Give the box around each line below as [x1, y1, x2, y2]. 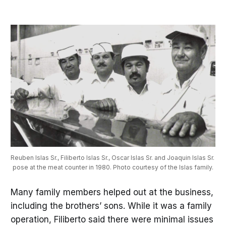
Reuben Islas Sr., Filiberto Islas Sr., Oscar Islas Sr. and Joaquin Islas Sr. [10, 154, 214, 161]
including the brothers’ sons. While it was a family [10, 201, 212, 211]
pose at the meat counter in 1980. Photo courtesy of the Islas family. [13, 163, 213, 171]
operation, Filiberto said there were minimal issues [10, 214, 213, 225]
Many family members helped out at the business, [10, 187, 213, 198]
